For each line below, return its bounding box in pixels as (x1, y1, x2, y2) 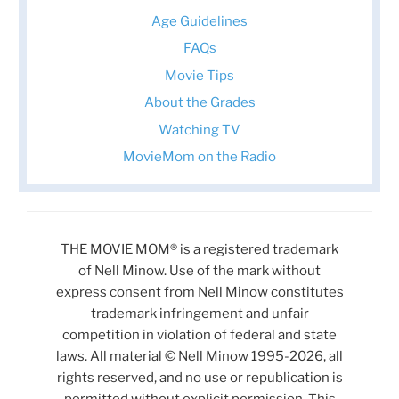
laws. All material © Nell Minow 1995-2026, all (56, 348, 343, 365)
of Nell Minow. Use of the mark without (78, 263, 321, 280)
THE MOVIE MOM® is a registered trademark (61, 241, 338, 258)
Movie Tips (165, 67, 234, 84)
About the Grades (143, 94, 256, 111)
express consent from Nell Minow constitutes (55, 284, 344, 301)
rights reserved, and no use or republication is (56, 370, 343, 387)
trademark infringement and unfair (90, 305, 309, 322)
